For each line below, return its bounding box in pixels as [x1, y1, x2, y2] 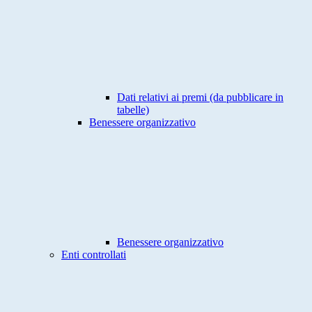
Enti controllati [61, 249, 126, 261]
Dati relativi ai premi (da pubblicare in [117, 91, 283, 104]
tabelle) [117, 104, 149, 116]
